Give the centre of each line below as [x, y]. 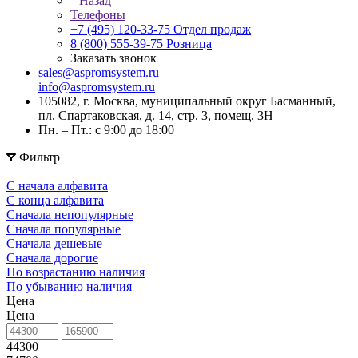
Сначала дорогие [52, 258]
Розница [189, 44]
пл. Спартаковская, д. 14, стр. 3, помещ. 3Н [156, 115]
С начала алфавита [57, 186]
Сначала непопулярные [70, 215]
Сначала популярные [64, 229]
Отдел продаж [212, 29]
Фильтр [40, 157]
